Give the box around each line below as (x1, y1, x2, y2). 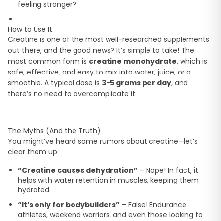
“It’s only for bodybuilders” (18, 200, 120, 210)
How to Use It (8, 24, 52, 35)
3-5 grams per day (102, 78, 171, 88)
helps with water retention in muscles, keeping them (18, 175, 199, 185)
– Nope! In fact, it (138, 165, 198, 176)
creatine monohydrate (89, 56, 177, 67)
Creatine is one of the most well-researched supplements (8, 35, 209, 45)
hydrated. (18, 185, 51, 195)
